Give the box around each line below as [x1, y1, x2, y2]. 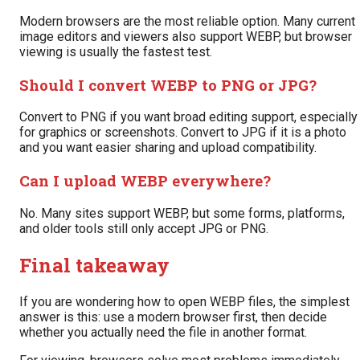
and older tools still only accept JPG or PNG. [19, 220, 268, 236]
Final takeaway [19, 252, 170, 278]
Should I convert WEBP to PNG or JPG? [19, 74, 317, 95]
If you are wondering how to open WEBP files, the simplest [19, 293, 350, 309]
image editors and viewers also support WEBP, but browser [19, 28, 352, 44]
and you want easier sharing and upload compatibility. [19, 140, 317, 156]
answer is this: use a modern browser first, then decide [19, 309, 327, 325]
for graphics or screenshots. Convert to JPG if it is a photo [19, 125, 346, 141]
